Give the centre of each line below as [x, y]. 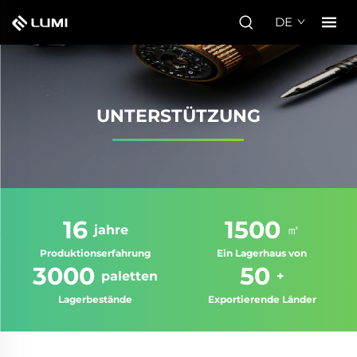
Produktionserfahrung [95, 253]
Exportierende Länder [262, 299]
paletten [129, 276]
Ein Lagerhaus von [262, 253]
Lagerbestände [95, 299]
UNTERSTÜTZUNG [178, 116]
